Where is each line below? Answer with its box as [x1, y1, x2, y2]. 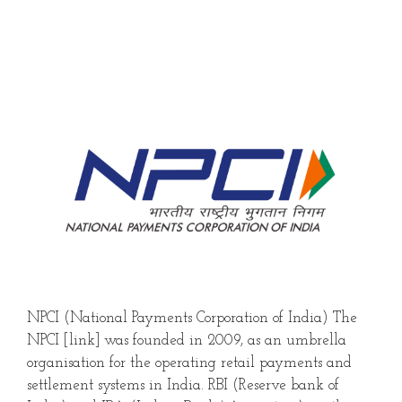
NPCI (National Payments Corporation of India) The [27, 310, 357, 326]
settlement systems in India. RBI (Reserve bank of [27, 377, 339, 393]
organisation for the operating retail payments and [27, 354, 352, 371]
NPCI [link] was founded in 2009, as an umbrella [27, 332, 346, 348]
